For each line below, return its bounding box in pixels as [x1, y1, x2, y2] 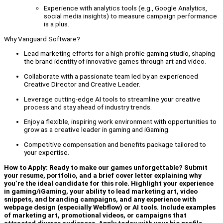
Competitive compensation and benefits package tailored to [24, 140, 206, 148]
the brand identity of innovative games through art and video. [24, 57, 206, 66]
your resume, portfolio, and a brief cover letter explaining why [4, 171, 202, 179]
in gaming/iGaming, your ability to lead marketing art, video [4, 187, 198, 195]
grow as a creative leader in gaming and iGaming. [24, 125, 170, 134]
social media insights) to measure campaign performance [44, 11, 217, 20]
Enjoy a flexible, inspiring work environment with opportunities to [24, 117, 217, 126]
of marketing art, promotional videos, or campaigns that [4, 211, 187, 219]
